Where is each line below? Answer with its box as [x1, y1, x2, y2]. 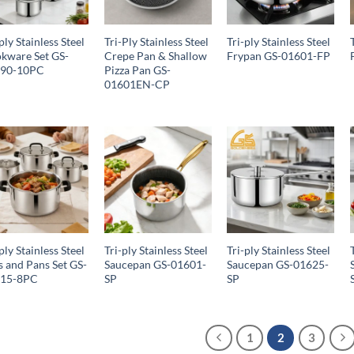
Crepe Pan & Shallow [104, 49, 207, 63]
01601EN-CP [104, 77, 170, 92]
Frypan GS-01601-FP [227, 49, 331, 63]
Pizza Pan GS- [104, 63, 171, 77]
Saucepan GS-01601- [104, 258, 206, 272]
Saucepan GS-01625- [227, 258, 330, 272]
